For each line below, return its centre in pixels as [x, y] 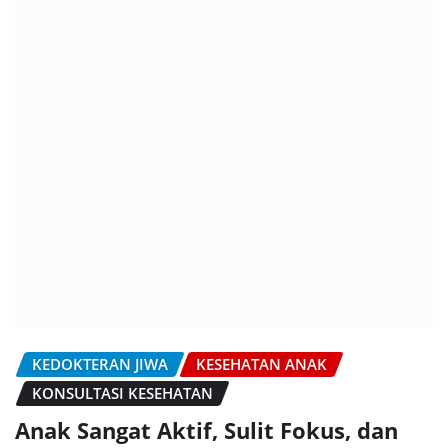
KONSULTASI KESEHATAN [122, 393]
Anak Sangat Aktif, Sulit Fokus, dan [206, 429]
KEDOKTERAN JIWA [100, 364]
